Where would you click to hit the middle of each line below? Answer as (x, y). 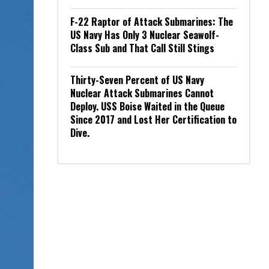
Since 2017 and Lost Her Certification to (153, 119)
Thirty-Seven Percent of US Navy (137, 80)
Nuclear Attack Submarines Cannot (142, 93)
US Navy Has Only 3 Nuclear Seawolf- (145, 35)
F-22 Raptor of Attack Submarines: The (152, 22)
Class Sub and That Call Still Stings (142, 48)
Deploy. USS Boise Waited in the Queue (147, 106)
